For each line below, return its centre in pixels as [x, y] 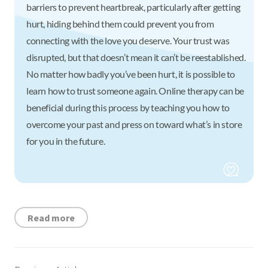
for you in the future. [66, 141]
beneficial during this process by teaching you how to [128, 108]
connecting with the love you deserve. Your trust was [128, 41]
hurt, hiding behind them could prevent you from [120, 24]
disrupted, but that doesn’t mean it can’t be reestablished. [136, 57]
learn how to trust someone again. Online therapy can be [135, 91]
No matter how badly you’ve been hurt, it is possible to [131, 74]
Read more [51, 217]
